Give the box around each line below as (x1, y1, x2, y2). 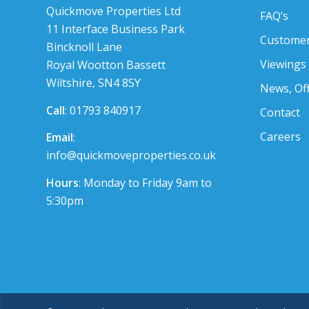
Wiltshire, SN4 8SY (46, 75, 141, 91)
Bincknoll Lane (46, 39, 122, 55)
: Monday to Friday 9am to (79, 175, 212, 190)
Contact (260, 105, 300, 121)
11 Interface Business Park (46, 21, 185, 37)
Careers (260, 129, 301, 145)
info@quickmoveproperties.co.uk (46, 148, 216, 163)
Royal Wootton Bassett (46, 57, 166, 73)
